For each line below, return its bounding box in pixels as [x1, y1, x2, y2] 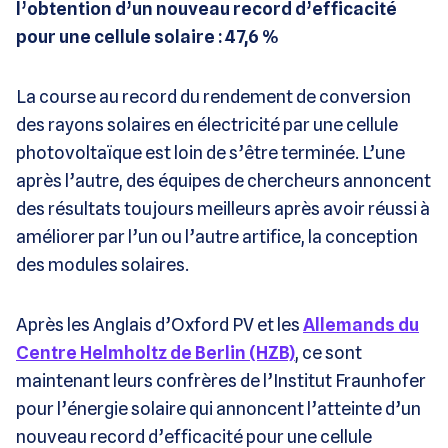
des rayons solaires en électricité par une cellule [16, 113, 398, 135]
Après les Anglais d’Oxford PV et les [16, 313, 303, 335]
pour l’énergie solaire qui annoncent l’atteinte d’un [16, 397, 421, 419]
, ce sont [295, 341, 362, 363]
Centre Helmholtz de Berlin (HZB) [16, 341, 295, 363]
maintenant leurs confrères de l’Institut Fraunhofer [16, 369, 426, 391]
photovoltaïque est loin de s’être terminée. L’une [16, 141, 405, 163]
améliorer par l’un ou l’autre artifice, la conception [16, 225, 418, 247]
